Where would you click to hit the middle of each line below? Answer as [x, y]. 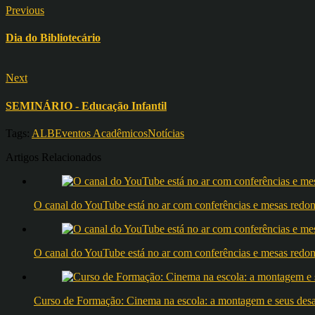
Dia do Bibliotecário [53, 38]
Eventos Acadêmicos [101, 133]
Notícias [166, 133]
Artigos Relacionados [53, 157]
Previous [25, 10]
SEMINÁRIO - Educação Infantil [86, 105]
